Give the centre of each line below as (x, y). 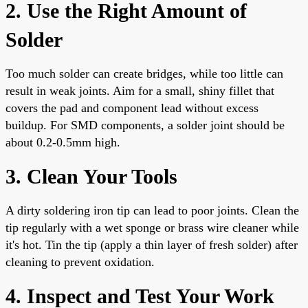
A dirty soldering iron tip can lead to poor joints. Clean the (152, 210)
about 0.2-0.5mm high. (63, 142)
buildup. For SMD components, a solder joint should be (145, 125)
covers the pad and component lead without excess (132, 108)
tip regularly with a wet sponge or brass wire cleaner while (152, 227)
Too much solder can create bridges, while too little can (144, 73)
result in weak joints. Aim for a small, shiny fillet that (140, 90)
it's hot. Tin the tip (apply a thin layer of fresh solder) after (152, 244)
